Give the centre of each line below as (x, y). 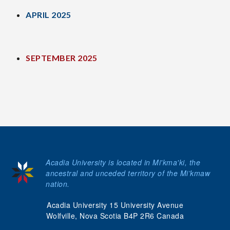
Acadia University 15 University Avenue (115, 205)
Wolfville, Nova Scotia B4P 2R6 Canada (115, 215)
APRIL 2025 (48, 14)
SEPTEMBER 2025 (61, 57)
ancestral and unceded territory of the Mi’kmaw (128, 173)
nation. (58, 184)
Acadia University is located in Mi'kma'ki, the (123, 162)
